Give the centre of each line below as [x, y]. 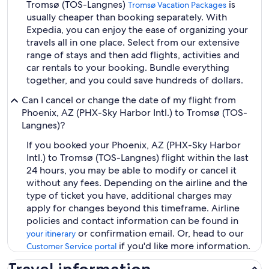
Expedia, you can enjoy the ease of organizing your [137, 30]
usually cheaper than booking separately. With [127, 17]
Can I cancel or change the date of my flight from [129, 100]
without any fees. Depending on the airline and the [137, 183]
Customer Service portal [71, 246]
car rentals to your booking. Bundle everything [128, 68]
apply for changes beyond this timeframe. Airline [133, 208]
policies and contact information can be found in [132, 221]
